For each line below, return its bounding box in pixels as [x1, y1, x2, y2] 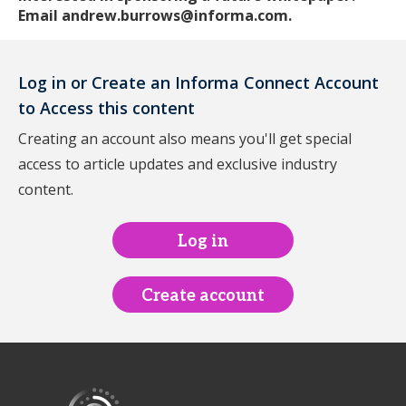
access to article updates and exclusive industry [18, 154, 337, 174]
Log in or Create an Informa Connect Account [18, 72, 379, 93]
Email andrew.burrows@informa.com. [18, 5, 292, 25]
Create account [141, 286, 265, 305]
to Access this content [18, 97, 195, 119]
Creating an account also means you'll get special [18, 129, 352, 149]
